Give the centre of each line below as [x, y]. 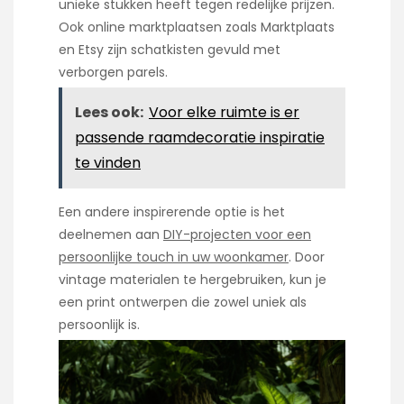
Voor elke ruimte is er [224, 112]
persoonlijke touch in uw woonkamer [174, 257]
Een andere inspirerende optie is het [172, 211]
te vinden [108, 162]
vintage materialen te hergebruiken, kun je [193, 279]
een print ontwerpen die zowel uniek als [183, 302]
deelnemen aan [111, 234]
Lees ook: [109, 112]
